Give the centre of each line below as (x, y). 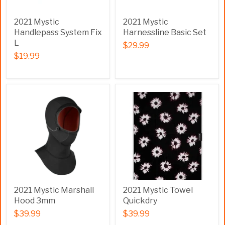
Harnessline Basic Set (165, 32)
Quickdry (140, 201)
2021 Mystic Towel (158, 190)
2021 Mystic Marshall (54, 190)
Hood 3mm (35, 201)
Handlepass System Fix (58, 32)
